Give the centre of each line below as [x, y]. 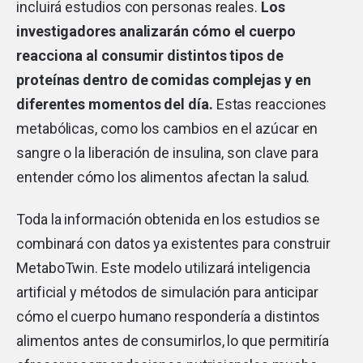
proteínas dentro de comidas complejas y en [164, 79]
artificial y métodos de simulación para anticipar [168, 292]
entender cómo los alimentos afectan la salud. [163, 177]
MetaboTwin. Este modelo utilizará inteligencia [164, 267]
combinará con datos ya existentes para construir [174, 243]
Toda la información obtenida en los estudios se [169, 219]
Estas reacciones [270, 104]
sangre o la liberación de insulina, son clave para [168, 152]
